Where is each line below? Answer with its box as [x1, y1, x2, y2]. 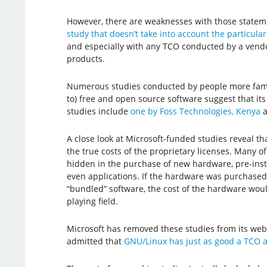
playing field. [66, 195, 118, 207]
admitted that [66, 235, 124, 247]
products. [66, 52, 105, 64]
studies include [66, 105, 131, 117]
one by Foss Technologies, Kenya [130, 105, 260, 117]
